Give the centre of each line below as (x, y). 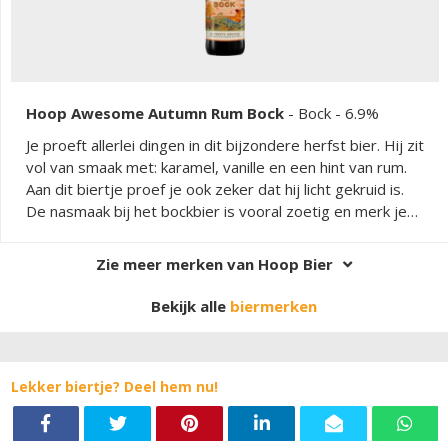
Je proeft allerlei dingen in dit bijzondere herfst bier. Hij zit (225, 144)
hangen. (52, 254)
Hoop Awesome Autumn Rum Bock (155, 112)
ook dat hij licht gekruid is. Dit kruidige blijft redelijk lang (214, 232)
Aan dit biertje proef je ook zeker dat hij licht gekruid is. (215, 188)
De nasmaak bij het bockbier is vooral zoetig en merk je (216, 210)
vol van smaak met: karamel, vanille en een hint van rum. (216, 166)
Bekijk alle (190, 305)
